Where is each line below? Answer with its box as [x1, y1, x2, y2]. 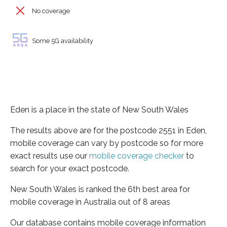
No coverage [30, 7, 70, 15]
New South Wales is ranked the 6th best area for [10, 184, 190, 194]
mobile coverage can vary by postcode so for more [10, 138, 203, 148]
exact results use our [10, 150, 89, 161]
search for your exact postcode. [10, 163, 129, 173]
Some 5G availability [30, 36, 93, 45]
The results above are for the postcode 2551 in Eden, [10, 125, 207, 135]
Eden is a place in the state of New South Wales [10, 104, 188, 115]
